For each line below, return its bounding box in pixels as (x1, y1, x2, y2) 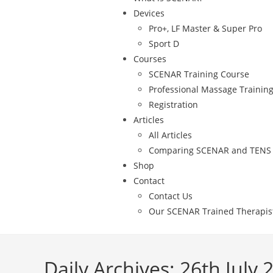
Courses (133, 53, 166, 65)
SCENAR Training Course (149, 68, 249, 80)
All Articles (149, 129, 192, 141)
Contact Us (149, 190, 193, 202)
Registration (149, 99, 198, 110)
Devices (133, 7, 165, 19)
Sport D (149, 38, 179, 49)
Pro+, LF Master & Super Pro (149, 23, 262, 34)
